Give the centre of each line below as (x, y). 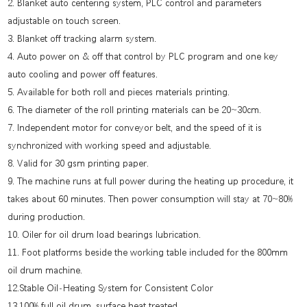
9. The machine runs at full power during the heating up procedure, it (151, 181)
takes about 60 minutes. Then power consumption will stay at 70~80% (150, 198)
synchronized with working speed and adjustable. (110, 145)
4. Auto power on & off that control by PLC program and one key (143, 56)
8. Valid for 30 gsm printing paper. (78, 163)
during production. (47, 216)
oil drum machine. (45, 270)
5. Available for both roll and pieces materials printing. (119, 91)
